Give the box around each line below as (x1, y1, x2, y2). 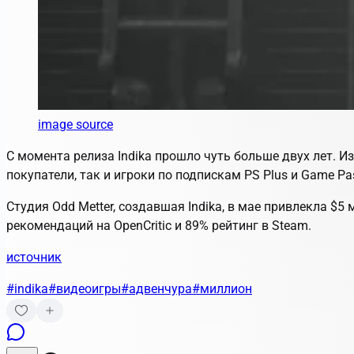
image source (38, 116, 113, 132)
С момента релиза (6, 148, 118, 164)
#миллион (192, 281, 252, 296)
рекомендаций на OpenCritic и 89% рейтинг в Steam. (6, 217, 311, 233)
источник (6, 249, 62, 265)
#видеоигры (48, 281, 121, 296)
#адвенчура (121, 281, 192, 296)
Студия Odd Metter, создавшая (6, 198, 188, 214)
